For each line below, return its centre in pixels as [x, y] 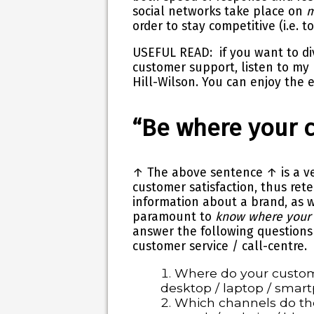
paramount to [174, 217]
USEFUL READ [171, 53]
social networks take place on [220, 11]
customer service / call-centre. [220, 246]
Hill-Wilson [164, 83]
